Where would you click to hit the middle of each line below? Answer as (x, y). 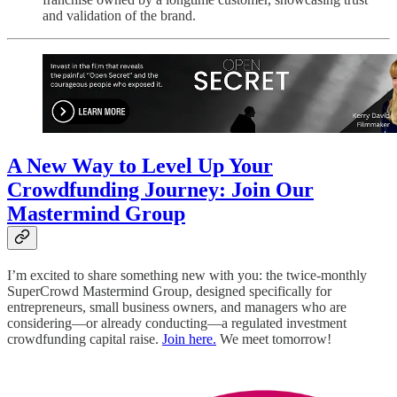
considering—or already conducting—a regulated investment (177, 323)
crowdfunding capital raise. (85, 339)
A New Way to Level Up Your (140, 166)
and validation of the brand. (119, 15)
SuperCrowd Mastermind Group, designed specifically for (169, 292)
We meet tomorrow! (274, 339)
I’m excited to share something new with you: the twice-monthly (187, 276)
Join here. (189, 339)
